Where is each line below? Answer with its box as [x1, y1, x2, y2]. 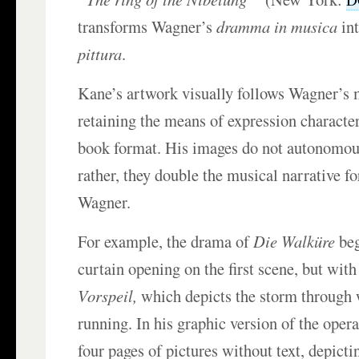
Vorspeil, [78, 284, 142, 308]
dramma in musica [216, 15, 338, 38]
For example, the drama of [78, 230, 254, 253]
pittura [78, 42, 123, 66]
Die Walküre [253, 230, 340, 253]
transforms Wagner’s [78, 15, 217, 38]
